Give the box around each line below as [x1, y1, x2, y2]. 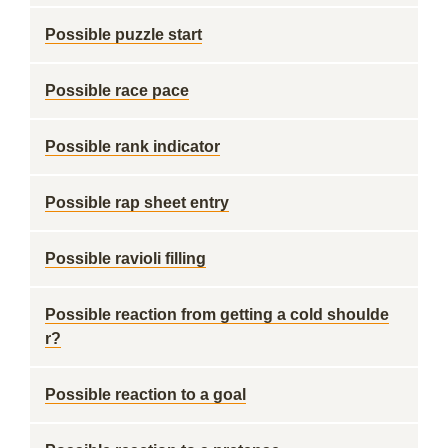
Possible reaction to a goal [45, 386, 246, 403]
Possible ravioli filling [45, 250, 206, 267]
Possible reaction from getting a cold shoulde [45, 306, 389, 323]
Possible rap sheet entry [45, 194, 229, 211]
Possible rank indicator [45, 138, 220, 155]
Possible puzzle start [45, 26, 202, 43]
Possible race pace [45, 82, 189, 99]
